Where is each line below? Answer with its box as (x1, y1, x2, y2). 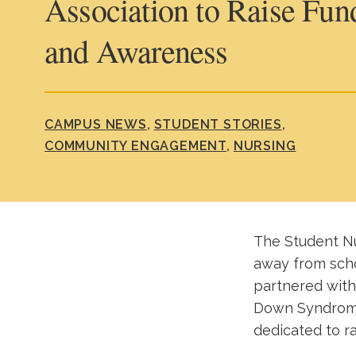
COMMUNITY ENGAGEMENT (44, 137, 227, 153)
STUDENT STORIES (153, 116, 282, 132)
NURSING (233, 137, 296, 153)
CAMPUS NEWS (44, 116, 147, 132)
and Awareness (44, 29, 228, 72)
